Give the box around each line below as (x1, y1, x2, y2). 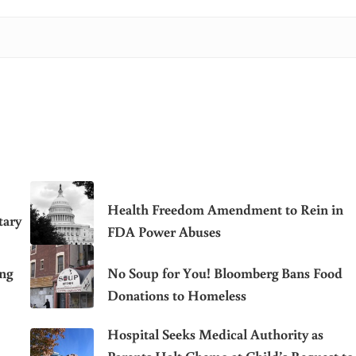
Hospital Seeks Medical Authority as (106, 324, 323, 344)
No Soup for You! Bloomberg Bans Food (106, 263, 342, 283)
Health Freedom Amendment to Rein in (106, 199, 343, 219)
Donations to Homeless (106, 285, 246, 305)
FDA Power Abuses (106, 222, 221, 242)
